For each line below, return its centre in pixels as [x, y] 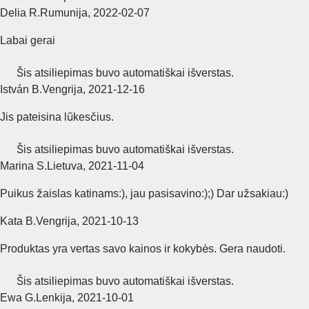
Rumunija [64, 12]
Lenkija [54, 297]
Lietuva [65, 166]
